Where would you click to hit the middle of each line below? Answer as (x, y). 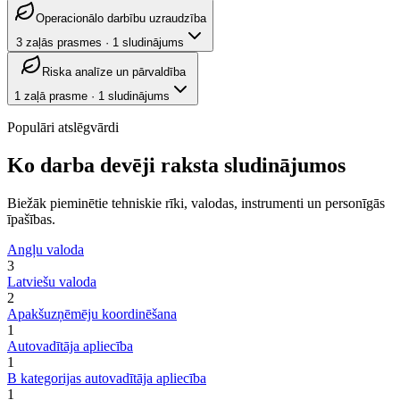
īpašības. (31, 220)
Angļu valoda (46, 250)
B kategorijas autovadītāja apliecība (107, 379)
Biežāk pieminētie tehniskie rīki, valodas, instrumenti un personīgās (196, 204)
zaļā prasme (56, 96)
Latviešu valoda (52, 282)
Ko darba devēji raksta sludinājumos (176, 166)
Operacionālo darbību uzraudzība (121, 19)
